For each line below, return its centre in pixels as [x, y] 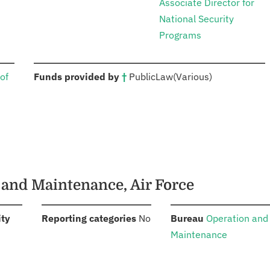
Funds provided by [78, 77]
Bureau [187, 218]
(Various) [193, 77]
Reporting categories [89, 218]
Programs [180, 35]
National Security [196, 19]
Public [142, 77]
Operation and [237, 218]
